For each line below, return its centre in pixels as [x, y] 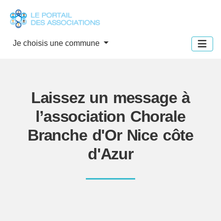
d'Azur [110, 154]
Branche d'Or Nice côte [110, 135]
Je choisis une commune [57, 43]
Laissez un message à [110, 97]
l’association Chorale [110, 116]
